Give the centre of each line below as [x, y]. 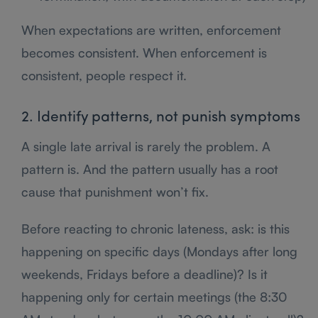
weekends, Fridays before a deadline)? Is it [144, 274]
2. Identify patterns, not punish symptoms [161, 117]
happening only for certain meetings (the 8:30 [154, 296]
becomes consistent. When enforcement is [144, 52]
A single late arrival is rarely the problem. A [146, 146]
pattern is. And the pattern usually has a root [150, 169]
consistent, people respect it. [104, 75]
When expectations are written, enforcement [151, 29]
